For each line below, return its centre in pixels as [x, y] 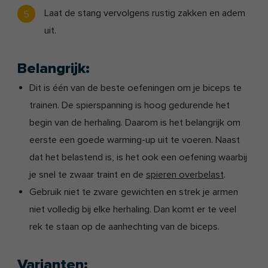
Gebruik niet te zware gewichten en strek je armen [133, 192]
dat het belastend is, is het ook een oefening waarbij [138, 158]
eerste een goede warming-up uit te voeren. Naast [134, 140]
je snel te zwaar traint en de [87, 175]
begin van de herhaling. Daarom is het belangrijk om [135, 123]
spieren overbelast [185, 175]
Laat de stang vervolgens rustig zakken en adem [145, 13]
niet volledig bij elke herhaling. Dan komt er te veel [133, 210]
